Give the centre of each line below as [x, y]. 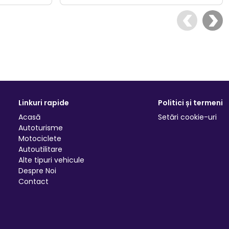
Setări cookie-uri [187, 117]
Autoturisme [41, 128]
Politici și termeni [190, 103]
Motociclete [40, 139]
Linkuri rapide [44, 103]
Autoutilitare [41, 150]
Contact [34, 182]
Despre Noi [38, 171]
